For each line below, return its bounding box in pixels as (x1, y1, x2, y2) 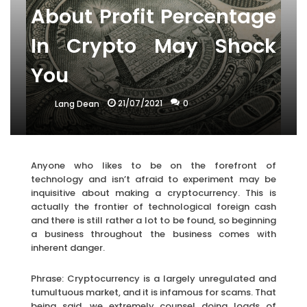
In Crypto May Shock (31, 32, 276, 60)
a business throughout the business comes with (31, 227, 276, 241)
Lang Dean (55, 98, 99, 110)
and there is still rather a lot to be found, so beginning (31, 213, 276, 227)
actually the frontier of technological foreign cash (31, 199, 276, 213)
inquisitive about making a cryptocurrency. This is (31, 186, 276, 199)
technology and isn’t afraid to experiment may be (31, 172, 276, 186)
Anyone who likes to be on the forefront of (31, 158, 276, 172)
